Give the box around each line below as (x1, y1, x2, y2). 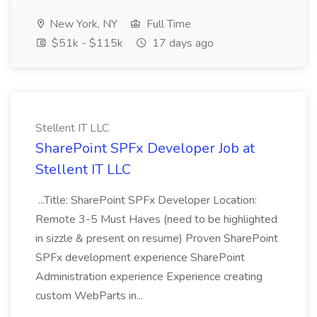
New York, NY (47, 16, 117, 32)
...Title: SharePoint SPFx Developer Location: (35, 192, 257, 208)
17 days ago (149, 35, 214, 51)
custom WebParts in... (35, 288, 146, 304)
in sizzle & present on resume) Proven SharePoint (35, 231, 278, 246)
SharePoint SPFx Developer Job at (35, 139, 255, 158)
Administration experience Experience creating (35, 269, 263, 284)
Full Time (144, 16, 191, 32)
